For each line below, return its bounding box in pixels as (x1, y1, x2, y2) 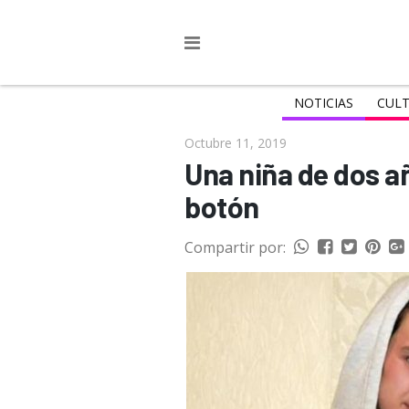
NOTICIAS (293, 94, 353, 111)
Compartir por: (184, 237, 286, 257)
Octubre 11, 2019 (184, 134, 287, 152)
